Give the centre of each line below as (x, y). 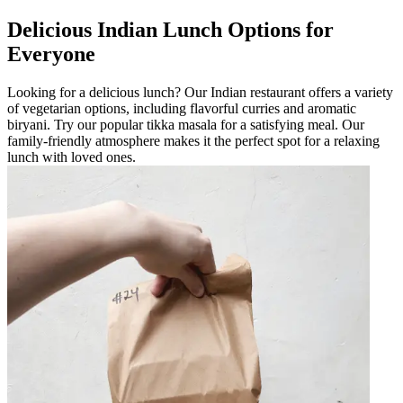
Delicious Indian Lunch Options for (170, 30)
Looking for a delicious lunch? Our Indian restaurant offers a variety (200, 92)
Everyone (51, 54)
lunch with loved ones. (72, 157)
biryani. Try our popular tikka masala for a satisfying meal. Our (186, 125)
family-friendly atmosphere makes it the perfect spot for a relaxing (193, 141)
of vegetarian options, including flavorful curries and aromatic (182, 108)
